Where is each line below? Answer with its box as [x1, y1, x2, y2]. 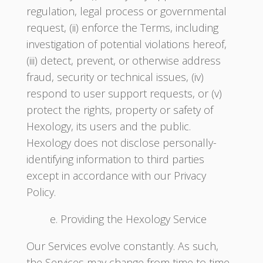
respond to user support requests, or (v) [26, 86, 222, 100]
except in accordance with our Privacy [26, 168, 206, 183]
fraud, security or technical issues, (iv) [26, 70, 204, 84]
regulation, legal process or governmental [26, 4, 227, 18]
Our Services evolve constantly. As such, [26, 239, 218, 253]
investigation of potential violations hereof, [26, 37, 227, 51]
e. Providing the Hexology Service [49, 212, 207, 226]
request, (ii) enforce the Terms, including [26, 21, 218, 35]
